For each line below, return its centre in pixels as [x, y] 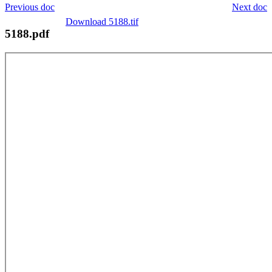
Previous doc [30, 7]
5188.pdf [27, 33]
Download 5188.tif [102, 21]
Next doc [250, 7]
